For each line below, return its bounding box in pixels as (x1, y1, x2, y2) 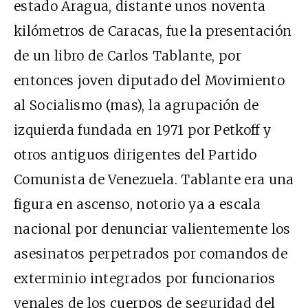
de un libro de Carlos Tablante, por (14, 47, 241, 64)
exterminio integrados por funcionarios (14, 269, 275, 287)
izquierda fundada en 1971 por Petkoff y (14, 121, 272, 138)
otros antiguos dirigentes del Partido (14, 146, 257, 163)
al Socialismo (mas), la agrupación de (14, 96, 259, 113)
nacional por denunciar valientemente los (14, 220, 291, 237)
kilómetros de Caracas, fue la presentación (14, 22, 292, 39)
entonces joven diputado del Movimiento (14, 71, 285, 89)
